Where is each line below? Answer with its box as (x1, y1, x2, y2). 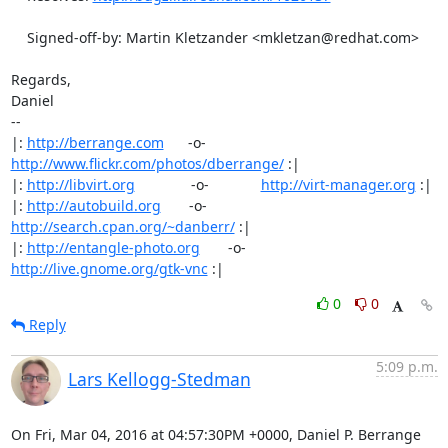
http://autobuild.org (26, 196, 161, 215)
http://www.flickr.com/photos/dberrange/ (10, 154, 284, 173)
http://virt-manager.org (260, 175, 416, 194)
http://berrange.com (26, 133, 164, 152)
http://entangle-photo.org (26, 238, 200, 257)
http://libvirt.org (26, 175, 135, 194)
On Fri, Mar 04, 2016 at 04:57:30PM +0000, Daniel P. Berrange (10, 425, 421, 444)
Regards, (10, 70, 71, 89)
